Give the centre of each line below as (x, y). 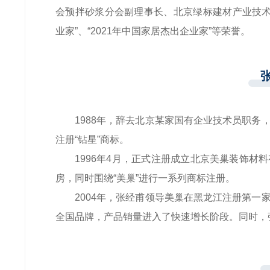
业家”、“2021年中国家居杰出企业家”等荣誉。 (153, 31)
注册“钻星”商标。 (92, 140)
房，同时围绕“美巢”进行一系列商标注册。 (145, 178)
